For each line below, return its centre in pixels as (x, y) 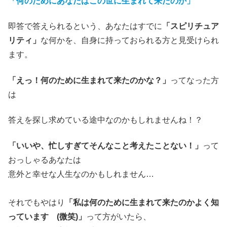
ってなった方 (195, 80)
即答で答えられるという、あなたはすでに (85, 26)
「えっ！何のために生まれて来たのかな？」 (89, 80)
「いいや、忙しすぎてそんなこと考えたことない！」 (105, 145)
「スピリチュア (191, 26)
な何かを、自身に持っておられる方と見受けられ (130, 41)
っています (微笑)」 (47, 216)
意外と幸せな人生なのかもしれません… (81, 174)
